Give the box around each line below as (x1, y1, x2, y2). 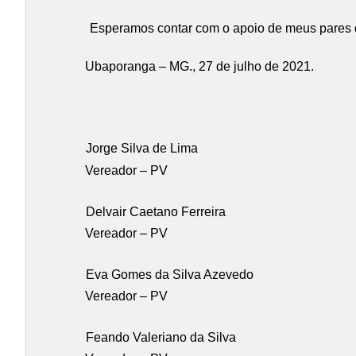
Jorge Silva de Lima (85, 141, 198, 156)
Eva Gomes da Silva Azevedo (85, 267, 253, 281)
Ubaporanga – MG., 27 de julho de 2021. (84, 60, 314, 74)
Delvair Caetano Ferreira (85, 204, 226, 219)
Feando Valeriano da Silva (85, 330, 236, 344)
